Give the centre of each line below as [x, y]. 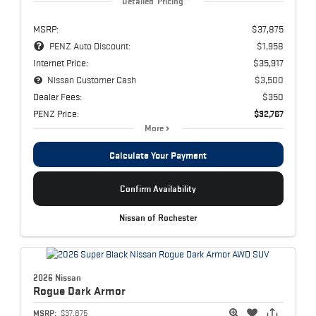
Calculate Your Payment [158, 155]
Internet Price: [60, 62]
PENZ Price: [56, 113]
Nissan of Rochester [158, 218]
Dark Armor [96, 291]
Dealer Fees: [57, 96]
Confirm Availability [158, 188]
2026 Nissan [57, 278]
